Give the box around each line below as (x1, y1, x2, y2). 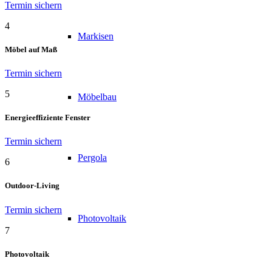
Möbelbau (78, 91, 117, 102)
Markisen (78, 30, 114, 41)
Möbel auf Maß (5, 44, 57, 54)
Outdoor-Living (5, 181, 59, 191)
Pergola (78, 152, 107, 163)
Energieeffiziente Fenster (5, 113, 90, 123)
